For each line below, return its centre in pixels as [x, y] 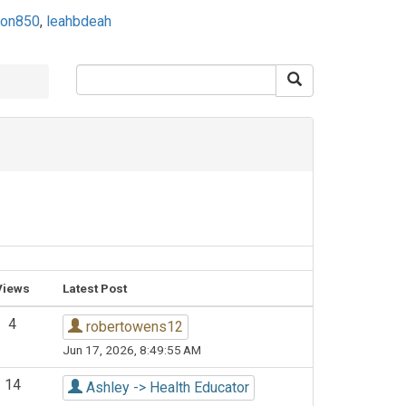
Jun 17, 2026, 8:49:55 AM [132, 350]
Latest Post [95, 288]
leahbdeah [78, 21]
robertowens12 [133, 327]
